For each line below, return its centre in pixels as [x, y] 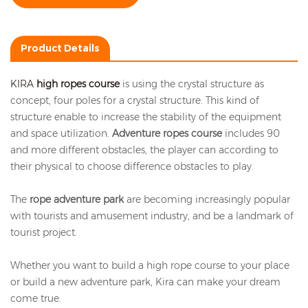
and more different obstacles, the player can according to [144, 150]
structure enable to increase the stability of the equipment [146, 117]
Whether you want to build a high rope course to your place [150, 266]
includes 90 [251, 134]
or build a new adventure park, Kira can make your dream [145, 282]
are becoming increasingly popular [208, 200]
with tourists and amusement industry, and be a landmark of [152, 216]
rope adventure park [78, 200]
